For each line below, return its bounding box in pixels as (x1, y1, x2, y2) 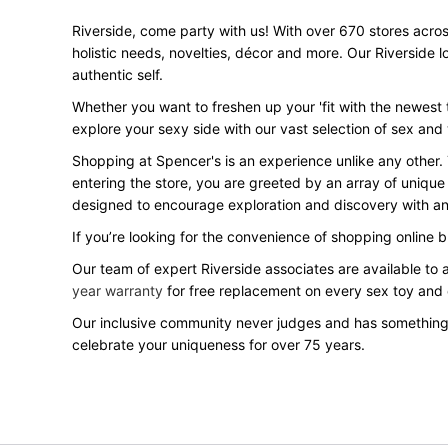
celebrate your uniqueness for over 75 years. (72, 336, 365, 353)
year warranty (72, 282, 163, 299)
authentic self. (72, 66, 163, 83)
